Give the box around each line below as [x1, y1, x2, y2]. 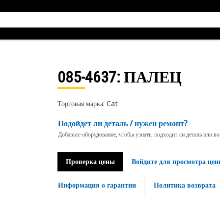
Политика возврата [153, 180, 216, 190]
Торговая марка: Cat [57, 99, 118, 108]
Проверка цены [65, 157, 115, 166]
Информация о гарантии [57, 180, 136, 190]
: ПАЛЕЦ [116, 68, 182, 86]
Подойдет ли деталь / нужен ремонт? [57, 118, 188, 129]
